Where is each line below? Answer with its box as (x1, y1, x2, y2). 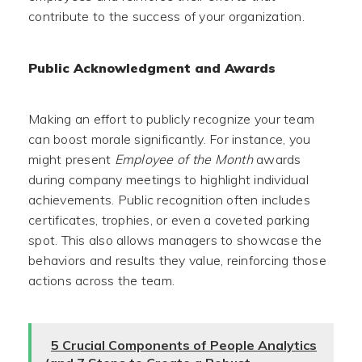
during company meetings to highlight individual (28, 171, 309, 187)
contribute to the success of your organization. (28, 8, 305, 24)
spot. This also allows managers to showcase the (28, 232, 322, 248)
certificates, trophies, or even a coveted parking (28, 212, 310, 228)
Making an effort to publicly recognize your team (28, 111, 314, 127)
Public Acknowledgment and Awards (28, 60, 276, 76)
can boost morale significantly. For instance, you (28, 131, 311, 147)
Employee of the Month (114, 151, 253, 167)
